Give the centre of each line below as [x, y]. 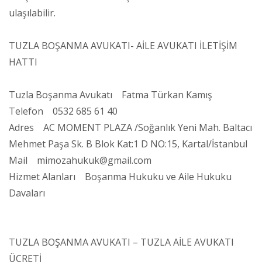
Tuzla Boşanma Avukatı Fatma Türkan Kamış [111, 94]
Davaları [27, 193]
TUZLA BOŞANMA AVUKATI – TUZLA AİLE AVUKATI [121, 242]
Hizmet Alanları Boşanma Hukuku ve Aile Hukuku [120, 176]
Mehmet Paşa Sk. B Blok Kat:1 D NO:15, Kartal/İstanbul [128, 144]
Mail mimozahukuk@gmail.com [80, 160]
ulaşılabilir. [32, 13]
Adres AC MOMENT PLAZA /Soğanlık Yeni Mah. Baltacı [130, 127]
